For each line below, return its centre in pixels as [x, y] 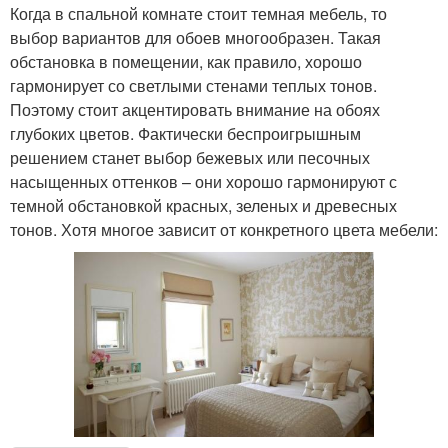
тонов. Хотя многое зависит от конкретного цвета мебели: [224, 229]
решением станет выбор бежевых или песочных [190, 157]
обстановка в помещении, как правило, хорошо [186, 61]
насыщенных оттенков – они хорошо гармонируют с [203, 181]
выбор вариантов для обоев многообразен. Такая [195, 37]
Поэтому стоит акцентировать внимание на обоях [195, 109]
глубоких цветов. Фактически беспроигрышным [185, 133]
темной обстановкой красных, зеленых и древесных [203, 205]
